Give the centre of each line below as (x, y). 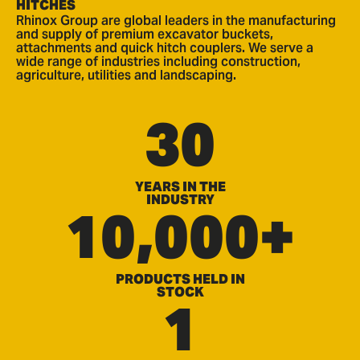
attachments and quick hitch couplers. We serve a (165, 48)
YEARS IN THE (180, 187)
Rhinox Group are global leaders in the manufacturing (176, 21)
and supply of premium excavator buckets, (145, 35)
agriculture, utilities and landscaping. (126, 76)
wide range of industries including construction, (158, 62)
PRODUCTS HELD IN (180, 280)
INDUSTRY (180, 200)
